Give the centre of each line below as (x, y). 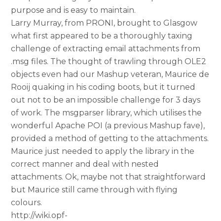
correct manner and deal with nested (85, 164)
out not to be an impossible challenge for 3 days (106, 100)
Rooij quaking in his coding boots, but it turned (103, 87)
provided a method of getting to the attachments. (110, 138)
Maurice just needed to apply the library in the (103, 151)
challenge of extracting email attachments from (106, 48)
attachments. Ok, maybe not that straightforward (109, 177)
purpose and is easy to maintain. (74, 10)
